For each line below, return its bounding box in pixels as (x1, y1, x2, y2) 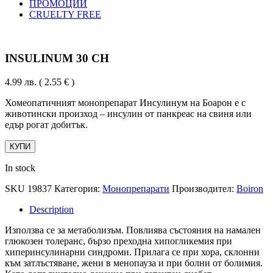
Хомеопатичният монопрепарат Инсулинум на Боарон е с (5, 97, 246, 108)
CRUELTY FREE (29, 9, 101, 19)
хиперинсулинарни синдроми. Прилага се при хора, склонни (5, 247, 260, 258)
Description (29, 204, 74, 215)
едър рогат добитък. (5, 119, 88, 130)
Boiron (236, 183, 263, 194)
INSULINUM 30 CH (5, 52, 109, 65)
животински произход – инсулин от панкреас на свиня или (5, 108, 252, 119)
